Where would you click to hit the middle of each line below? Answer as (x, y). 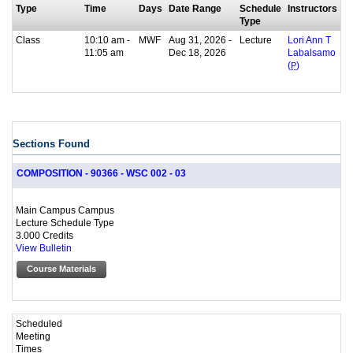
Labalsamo (312, 52)
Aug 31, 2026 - (200, 39)
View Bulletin (44, 248)
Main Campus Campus (65, 210)
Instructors (312, 8)
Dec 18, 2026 (197, 52)
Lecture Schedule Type (65, 222)
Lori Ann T (309, 40)
